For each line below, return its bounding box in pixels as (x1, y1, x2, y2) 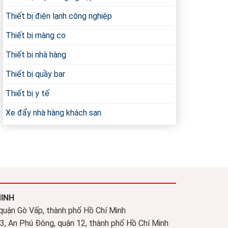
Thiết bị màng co (6, 31, 66, 40)
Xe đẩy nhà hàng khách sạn (6, 108, 101, 118)
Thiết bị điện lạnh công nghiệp (6, 11, 112, 21)
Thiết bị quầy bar (6, 69, 65, 79)
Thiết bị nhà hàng (6, 50, 66, 60)
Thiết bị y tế (6, 89, 49, 98)
